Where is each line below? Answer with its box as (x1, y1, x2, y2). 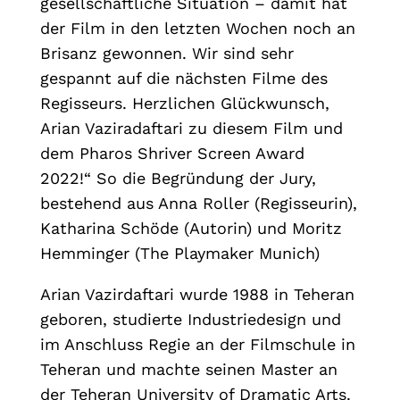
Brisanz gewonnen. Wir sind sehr (39, 44, 294, 63)
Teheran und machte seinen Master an (39, 360, 337, 379)
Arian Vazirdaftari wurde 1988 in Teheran (39, 285, 354, 304)
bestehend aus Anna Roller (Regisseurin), (39, 194, 357, 213)
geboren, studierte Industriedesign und (39, 310, 341, 329)
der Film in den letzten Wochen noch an (39, 19, 355, 38)
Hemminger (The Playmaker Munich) (39, 244, 320, 263)
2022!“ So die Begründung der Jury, (39, 169, 316, 188)
